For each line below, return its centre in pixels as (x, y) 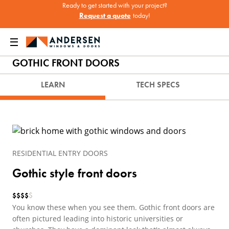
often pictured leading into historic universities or (98, 219)
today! (141, 15)
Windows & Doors (59, 37)
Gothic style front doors (75, 173)
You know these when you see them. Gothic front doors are (113, 207)
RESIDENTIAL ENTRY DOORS (60, 153)
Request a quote (105, 15)
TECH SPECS (158, 85)
